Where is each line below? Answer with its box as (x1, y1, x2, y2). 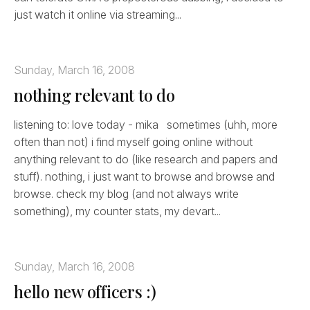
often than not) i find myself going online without (14, 134, 253, 149)
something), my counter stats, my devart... (14, 203, 221, 218)
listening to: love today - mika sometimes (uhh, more (14, 117, 277, 131)
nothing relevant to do (14, 83, 175, 106)
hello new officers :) (14, 280, 157, 302)
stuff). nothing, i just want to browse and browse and (14, 169, 275, 183)
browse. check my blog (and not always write (14, 186, 239, 201)
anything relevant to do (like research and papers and (14, 152, 277, 166)
